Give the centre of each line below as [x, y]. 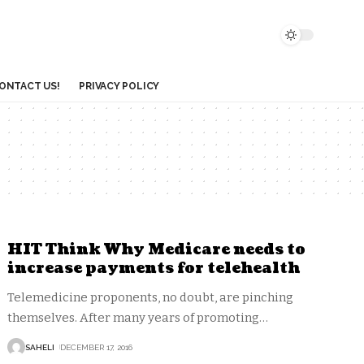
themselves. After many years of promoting [134, 318]
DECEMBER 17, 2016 [97, 347]
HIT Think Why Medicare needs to [157, 250]
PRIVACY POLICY [119, 86]
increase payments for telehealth [154, 269]
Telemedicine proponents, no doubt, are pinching [151, 297]
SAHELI [40, 347]
